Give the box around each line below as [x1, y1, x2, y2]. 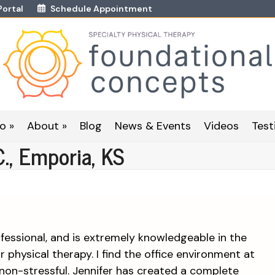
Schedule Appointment [50, 2, 152, 14]
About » [27, 118, 67, 133]
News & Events [115, 118, 191, 133]
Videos [204, 118, 239, 133]
